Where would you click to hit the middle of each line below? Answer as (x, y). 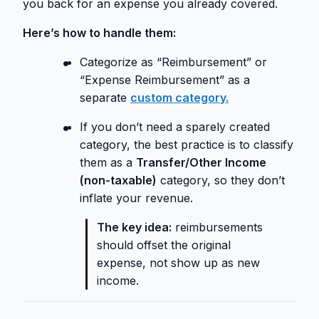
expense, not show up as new (178, 263)
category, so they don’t (221, 181)
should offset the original (164, 245)
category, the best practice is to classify (187, 145)
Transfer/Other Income (201, 163)
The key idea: (134, 228)
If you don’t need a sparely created (175, 127)
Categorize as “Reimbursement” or (173, 62)
